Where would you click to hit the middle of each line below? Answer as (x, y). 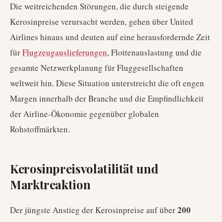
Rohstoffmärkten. (40, 129)
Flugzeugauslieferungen (65, 52)
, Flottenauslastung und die (154, 52)
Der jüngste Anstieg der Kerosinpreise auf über (94, 210)
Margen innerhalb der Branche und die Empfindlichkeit (107, 98)
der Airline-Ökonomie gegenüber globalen (84, 114)
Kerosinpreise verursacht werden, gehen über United (102, 22)
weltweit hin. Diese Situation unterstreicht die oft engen (107, 83)
